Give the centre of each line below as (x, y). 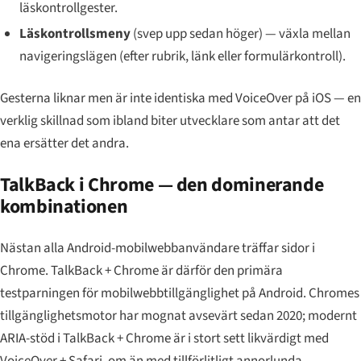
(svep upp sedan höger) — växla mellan (240, 34)
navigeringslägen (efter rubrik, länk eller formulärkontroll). (182, 57)
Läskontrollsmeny (75, 34)
